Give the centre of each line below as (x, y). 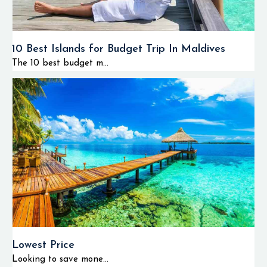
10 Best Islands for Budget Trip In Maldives (119, 49)
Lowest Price (43, 245)
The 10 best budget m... (60, 63)
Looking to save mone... (60, 260)
